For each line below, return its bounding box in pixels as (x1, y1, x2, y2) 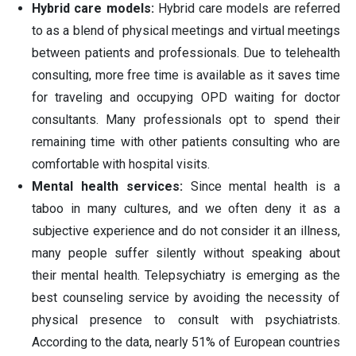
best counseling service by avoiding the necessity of (32, 290, 340, 306)
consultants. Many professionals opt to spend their (32, 112, 340, 128)
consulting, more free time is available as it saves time (32, 68, 340, 83)
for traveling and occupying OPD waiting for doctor (32, 90, 340, 106)
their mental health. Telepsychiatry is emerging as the (32, 268, 340, 284)
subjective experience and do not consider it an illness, (32, 223, 340, 239)
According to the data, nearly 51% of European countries (32, 335, 340, 350)
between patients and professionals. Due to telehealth (32, 45, 340, 61)
